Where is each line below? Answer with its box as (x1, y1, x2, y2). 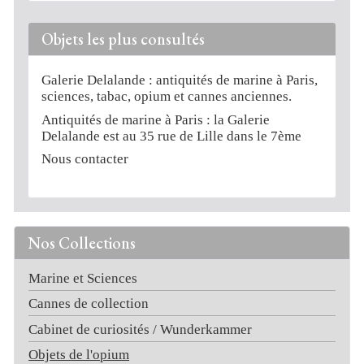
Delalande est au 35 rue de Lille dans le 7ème (41, 128, 302, 144)
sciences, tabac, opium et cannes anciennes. (41, 89, 292, 105)
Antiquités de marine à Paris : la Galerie (41, 111, 271, 128)
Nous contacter (41, 151, 129, 167)
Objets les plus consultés (41, 28, 206, 50)
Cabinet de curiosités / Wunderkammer (28, 321, 253, 337)
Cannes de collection (28, 296, 149, 312)
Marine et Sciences (28, 270, 138, 286)
